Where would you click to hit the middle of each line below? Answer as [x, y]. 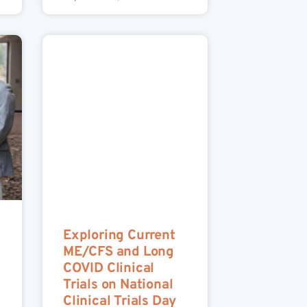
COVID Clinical [109, 269]
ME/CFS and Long [118, 253]
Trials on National [118, 285]
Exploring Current [119, 236]
